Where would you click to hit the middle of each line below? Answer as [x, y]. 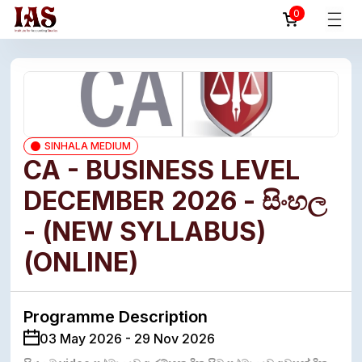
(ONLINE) [81, 262]
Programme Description [116, 317]
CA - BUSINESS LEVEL [162, 170]
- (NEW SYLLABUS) [145, 232]
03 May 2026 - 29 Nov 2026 [128, 339]
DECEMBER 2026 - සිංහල [175, 201]
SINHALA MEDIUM [88, 146]
